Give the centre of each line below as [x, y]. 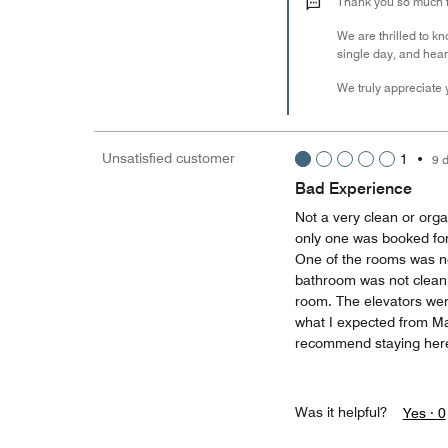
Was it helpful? [340, 412]
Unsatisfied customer [168, 158]
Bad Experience [353, 188]
